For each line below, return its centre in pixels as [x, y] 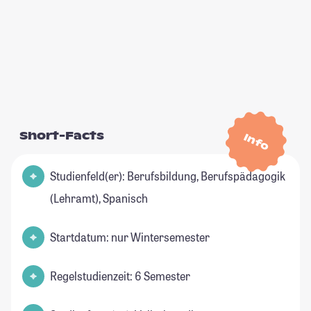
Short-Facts [62, 136]
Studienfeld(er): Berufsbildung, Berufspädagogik [168, 176]
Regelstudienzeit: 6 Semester [120, 276]
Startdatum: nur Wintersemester [130, 237]
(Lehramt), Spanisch [99, 199]
